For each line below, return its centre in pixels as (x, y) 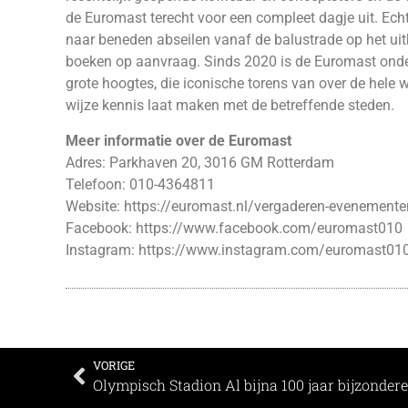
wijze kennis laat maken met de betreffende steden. (230, 106)
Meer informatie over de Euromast (180, 140)
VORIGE (114, 365)
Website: (95, 206)
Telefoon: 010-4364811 (142, 184)
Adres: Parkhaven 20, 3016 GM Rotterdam (202, 162)
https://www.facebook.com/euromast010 (269, 228)
